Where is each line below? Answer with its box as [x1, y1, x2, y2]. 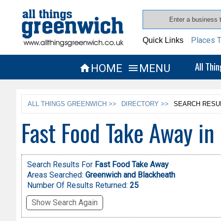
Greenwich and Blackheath [85, 170, 175, 180]
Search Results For [27, 160, 95, 170]
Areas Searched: [27, 170, 83, 180]
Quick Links [143, 36, 184, 44]
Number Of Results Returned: [27, 181, 130, 190]
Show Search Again [31, 198, 98, 208]
